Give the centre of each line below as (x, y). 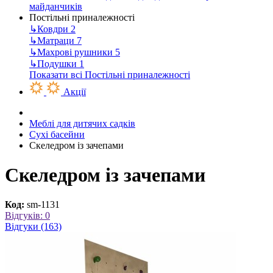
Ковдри (54, 29)
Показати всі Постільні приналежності (110, 74)
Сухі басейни (57, 134)
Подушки (58, 63)
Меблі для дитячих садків (82, 123)
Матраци (57, 40)
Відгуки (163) (33, 227)
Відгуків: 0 (27, 216)
